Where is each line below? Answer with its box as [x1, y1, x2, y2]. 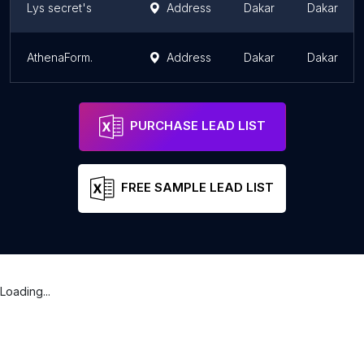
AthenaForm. [27, 50, 93, 64]
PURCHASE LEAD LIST [129, 118, 266, 134]
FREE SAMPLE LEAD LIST [121, 180, 274, 196]
